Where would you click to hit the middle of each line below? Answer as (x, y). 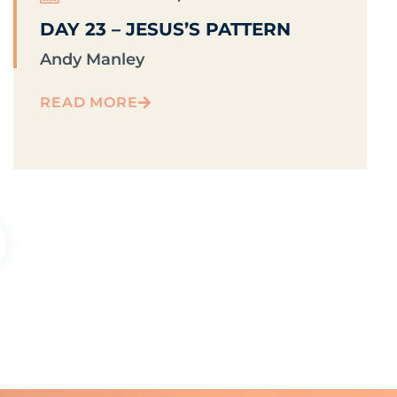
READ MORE (89, 103)
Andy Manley (93, 60)
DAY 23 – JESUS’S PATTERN (166, 30)
